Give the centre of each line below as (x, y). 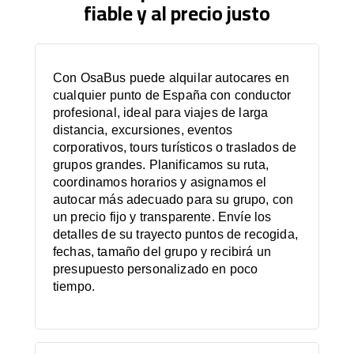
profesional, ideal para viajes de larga (161, 113)
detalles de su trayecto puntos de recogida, (175, 234)
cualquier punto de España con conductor (172, 95)
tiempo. (74, 286)
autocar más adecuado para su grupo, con (173, 200)
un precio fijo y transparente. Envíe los (162, 217)
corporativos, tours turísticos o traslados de (175, 147)
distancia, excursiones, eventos (143, 130)
